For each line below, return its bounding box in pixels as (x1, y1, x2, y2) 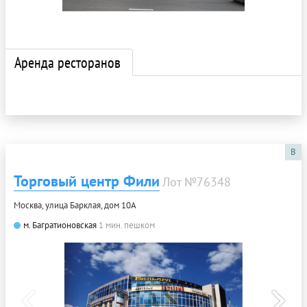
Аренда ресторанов (14, 52, 121, 72)
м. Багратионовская (23, 219, 97, 231)
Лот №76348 (162, 173, 231, 190)
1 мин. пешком (99, 219, 155, 231)
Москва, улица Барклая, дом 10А (14, 199, 136, 211)
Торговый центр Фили (14, 171, 160, 191)
